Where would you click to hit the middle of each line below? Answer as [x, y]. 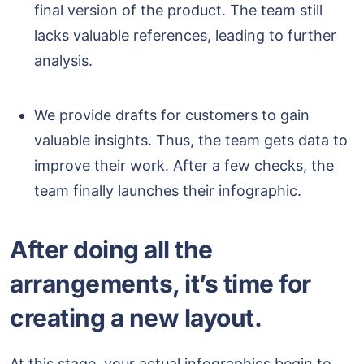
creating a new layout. [139, 318]
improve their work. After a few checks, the [184, 166]
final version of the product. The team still [178, 11]
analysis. [63, 61]
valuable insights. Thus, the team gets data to [191, 141]
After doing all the [111, 250]
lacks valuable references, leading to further [185, 36]
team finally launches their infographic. [168, 191]
